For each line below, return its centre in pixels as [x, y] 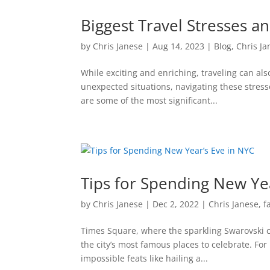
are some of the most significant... [149, 100]
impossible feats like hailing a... [145, 258]
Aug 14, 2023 [179, 46]
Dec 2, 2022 [176, 204]
